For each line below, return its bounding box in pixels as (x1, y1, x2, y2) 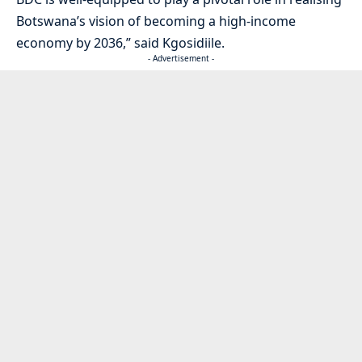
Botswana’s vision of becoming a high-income (16, 12, 296, 31)
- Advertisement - (148, 53, 214, 65)
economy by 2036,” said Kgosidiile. (16, 34, 225, 53)
